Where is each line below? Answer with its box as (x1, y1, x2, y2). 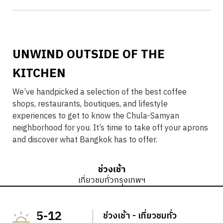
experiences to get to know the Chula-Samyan (12, 109, 179, 123)
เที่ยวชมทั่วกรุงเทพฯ (78, 173, 145, 187)
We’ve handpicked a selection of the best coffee (12, 85, 187, 99)
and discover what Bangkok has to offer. (12, 133, 157, 147)
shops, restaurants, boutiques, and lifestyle (12, 97, 168, 111)
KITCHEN (12, 63, 66, 84)
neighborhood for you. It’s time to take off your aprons (12, 121, 208, 135)
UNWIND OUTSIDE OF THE (12, 44, 165, 65)
